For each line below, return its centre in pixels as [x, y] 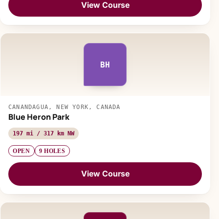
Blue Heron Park [39, 117]
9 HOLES [52, 151]
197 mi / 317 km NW [44, 134]
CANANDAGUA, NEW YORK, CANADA [65, 107]
